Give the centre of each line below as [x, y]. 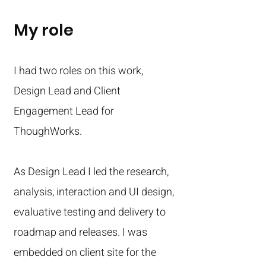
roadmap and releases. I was [80, 232]
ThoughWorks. [48, 132]
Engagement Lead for [64, 111]
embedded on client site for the [85, 253]
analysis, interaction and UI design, [94, 192]
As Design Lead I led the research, [91, 172]
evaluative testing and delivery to [90, 212]
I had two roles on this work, [78, 71]
